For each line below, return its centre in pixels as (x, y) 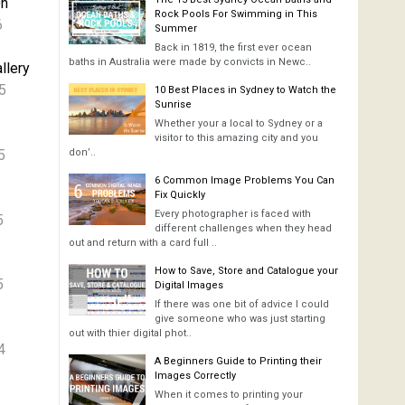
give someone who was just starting (240, 319)
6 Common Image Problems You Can (245, 181)
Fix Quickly (180, 195)
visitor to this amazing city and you (236, 138)
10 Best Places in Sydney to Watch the (245, 90)
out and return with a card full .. (143, 243)
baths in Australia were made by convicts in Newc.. (190, 62)
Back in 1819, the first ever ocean (233, 48)
